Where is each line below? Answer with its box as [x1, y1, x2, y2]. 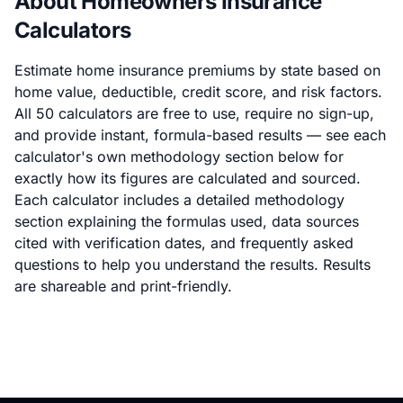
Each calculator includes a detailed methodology [14, 191, 345, 209]
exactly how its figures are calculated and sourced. [14, 169, 361, 187]
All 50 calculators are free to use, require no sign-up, [14, 104, 374, 122]
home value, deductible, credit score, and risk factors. [14, 83, 382, 101]
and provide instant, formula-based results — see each [14, 126, 386, 144]
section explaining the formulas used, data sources [14, 212, 359, 230]
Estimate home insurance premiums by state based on [14, 61, 381, 79]
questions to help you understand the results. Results [14, 255, 371, 273]
